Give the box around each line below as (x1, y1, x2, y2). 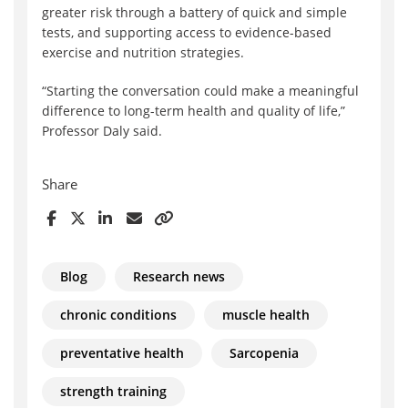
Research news (133, 268, 225, 286)
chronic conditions (60, 306, 177, 324)
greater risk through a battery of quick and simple (42, 4, 347, 22)
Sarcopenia (229, 344, 299, 362)
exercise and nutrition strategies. (42, 44, 244, 62)
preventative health (60, 344, 184, 362)
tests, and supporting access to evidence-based (42, 24, 331, 42)
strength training (60, 382, 167, 401)
